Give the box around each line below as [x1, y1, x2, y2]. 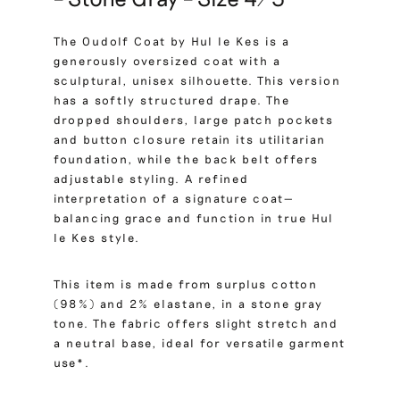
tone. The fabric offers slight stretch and [54, 316, 338, 330]
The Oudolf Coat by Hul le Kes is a [54, 34, 290, 48]
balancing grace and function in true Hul [54, 211, 334, 225]
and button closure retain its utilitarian [54, 132, 326, 146]
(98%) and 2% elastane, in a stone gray [54, 296, 323, 311]
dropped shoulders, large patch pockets [54, 112, 334, 127]
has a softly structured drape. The [54, 93, 290, 107]
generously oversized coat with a [54, 54, 281, 68]
